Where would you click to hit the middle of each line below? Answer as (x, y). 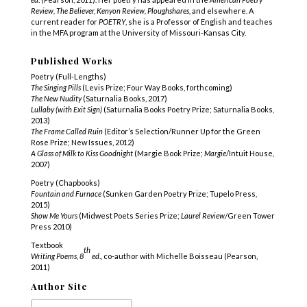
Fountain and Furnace (66, 193)
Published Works (71, 60)
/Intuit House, (250, 153)
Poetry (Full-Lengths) (68, 76)
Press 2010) (51, 226)
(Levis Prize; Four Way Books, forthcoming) (156, 87)
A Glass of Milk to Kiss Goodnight (82, 153)
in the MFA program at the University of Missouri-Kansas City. (138, 32)
